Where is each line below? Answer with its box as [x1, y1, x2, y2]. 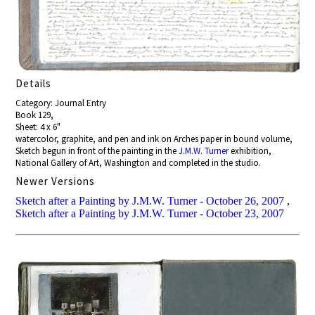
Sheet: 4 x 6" [15, 120, 61, 133]
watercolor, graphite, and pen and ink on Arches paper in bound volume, [15, 132, 293, 145]
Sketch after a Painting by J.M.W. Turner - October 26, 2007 [15, 194, 285, 207]
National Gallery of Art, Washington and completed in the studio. [15, 156, 262, 169]
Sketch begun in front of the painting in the [15, 144, 179, 157]
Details [15, 76, 52, 90]
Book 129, [15, 108, 54, 121]
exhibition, [229, 144, 272, 157]
